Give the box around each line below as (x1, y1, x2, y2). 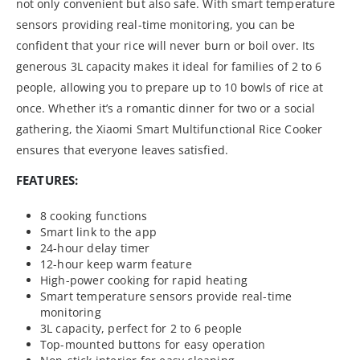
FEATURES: (16, 171, 79, 188)
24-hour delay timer (39, 239, 150, 256)
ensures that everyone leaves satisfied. (16, 141, 228, 157)
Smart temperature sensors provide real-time (39, 288, 292, 304)
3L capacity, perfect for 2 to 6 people (39, 320, 243, 336)
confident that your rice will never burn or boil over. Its (16, 37, 316, 53)
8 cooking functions (39, 207, 148, 223)
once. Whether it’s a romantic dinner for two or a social (16, 100, 315, 116)
